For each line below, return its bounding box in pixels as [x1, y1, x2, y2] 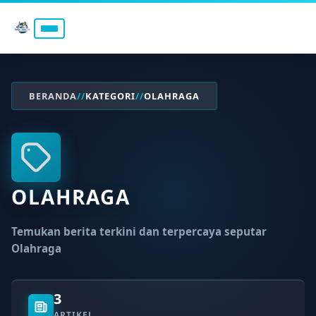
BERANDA [29, 89, 77, 102]
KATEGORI [85, 89, 135, 102]
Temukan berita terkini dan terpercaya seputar [11, 224, 267, 239]
